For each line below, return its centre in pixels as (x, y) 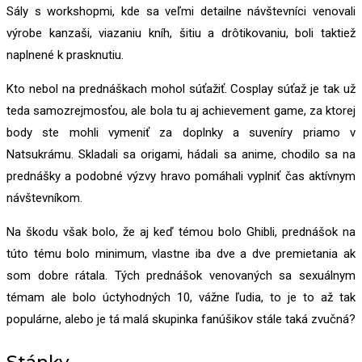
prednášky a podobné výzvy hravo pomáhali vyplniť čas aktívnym (181, 177)
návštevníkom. (44, 198)
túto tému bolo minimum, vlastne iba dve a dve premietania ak (181, 254)
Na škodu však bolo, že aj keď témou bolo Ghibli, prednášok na (181, 232)
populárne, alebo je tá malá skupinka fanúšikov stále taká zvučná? (181, 320)
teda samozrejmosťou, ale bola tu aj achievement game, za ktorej (181, 111)
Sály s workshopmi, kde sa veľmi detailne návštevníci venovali (181, 12)
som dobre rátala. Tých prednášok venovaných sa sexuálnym (181, 276)
